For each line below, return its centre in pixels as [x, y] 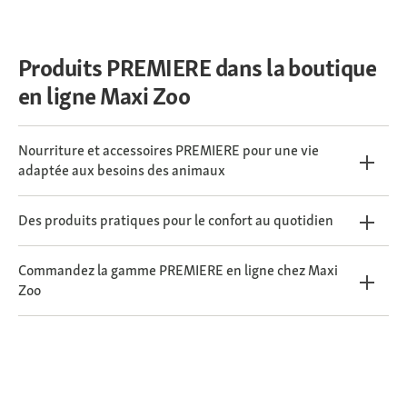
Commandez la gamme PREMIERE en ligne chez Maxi [178, 271]
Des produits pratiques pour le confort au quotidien [176, 221]
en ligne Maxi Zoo [104, 97]
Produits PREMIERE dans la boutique [198, 69]
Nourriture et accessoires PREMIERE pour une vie [169, 151]
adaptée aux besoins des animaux [122, 171]
